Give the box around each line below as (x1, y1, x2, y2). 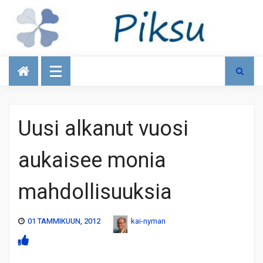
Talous (12, 52, 43, 69)
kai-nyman (131, 215, 166, 227)
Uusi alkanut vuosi (18, 113, 188, 144)
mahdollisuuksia (18, 176, 172, 208)
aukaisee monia (18, 144, 166, 176)
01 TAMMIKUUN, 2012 (28, 215, 100, 227)
